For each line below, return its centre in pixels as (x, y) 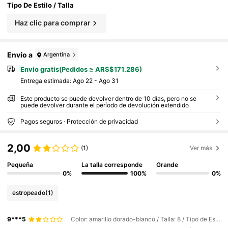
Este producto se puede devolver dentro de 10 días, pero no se (108, 98)
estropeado (28, 192)
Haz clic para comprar (52, 22)
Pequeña (20, 164)
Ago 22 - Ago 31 (95, 80)
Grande (167, 164)
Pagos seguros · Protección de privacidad (79, 121)
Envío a (20, 54)
